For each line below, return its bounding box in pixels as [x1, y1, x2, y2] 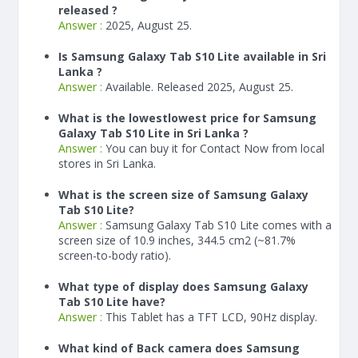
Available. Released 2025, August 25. [105, 79, 293, 94]
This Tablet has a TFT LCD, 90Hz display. [105, 309, 317, 324]
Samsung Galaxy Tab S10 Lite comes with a [105, 217, 332, 233]
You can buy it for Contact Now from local [105, 141, 324, 156]
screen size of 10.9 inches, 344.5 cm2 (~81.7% [58, 233, 296, 248]
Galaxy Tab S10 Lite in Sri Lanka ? [58, 125, 249, 141]
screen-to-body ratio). [58, 248, 171, 263]
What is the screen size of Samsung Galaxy [58, 187, 308, 202]
